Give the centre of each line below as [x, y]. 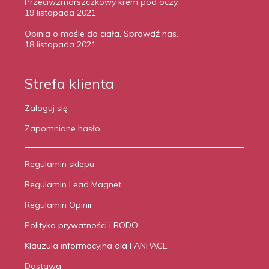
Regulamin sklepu [59, 164]
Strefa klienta [69, 83]
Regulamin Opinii [58, 205]
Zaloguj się [46, 108]
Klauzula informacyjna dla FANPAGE [96, 246]
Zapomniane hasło [62, 128]
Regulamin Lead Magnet [73, 184]
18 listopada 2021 [60, 44]
